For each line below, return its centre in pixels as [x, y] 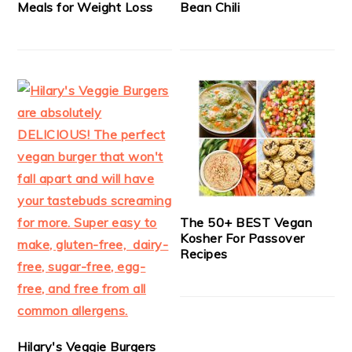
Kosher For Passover [242, 238]
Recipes [204, 254]
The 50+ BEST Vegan [246, 223]
